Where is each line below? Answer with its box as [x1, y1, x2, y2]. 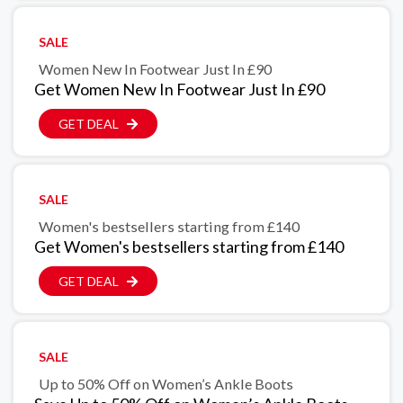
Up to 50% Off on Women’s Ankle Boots [39, 375, 293, 393]
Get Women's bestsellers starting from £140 [34, 237, 344, 257]
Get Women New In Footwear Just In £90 [34, 79, 325, 100]
